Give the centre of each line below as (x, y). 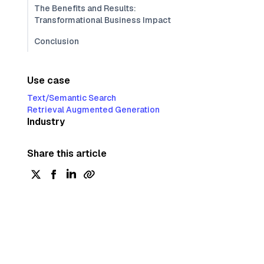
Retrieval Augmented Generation (93, 110)
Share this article (67, 154)
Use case (49, 80)
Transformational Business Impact (103, 20)
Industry (46, 122)
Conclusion (57, 41)
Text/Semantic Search (72, 98)
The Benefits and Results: (85, 8)
